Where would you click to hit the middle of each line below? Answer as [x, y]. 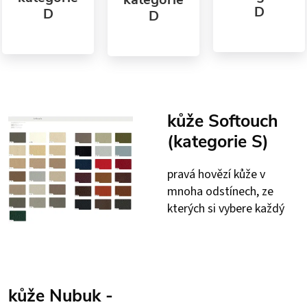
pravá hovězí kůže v [216, 174]
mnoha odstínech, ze [220, 191]
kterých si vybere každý [226, 208]
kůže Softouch [223, 121]
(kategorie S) [218, 142]
